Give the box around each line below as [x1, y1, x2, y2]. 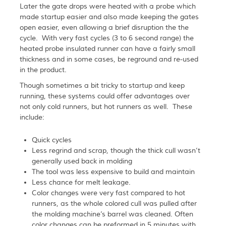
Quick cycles [31, 136, 72, 145]
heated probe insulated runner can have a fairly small [19, 44, 195, 54]
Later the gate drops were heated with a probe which [19, 2, 196, 12]
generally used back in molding [31, 157, 132, 166]
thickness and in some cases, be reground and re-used [19, 55, 198, 65]
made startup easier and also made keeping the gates [19, 13, 199, 22]
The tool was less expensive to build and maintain [31, 167, 195, 177]
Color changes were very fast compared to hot [31, 189, 185, 198]
